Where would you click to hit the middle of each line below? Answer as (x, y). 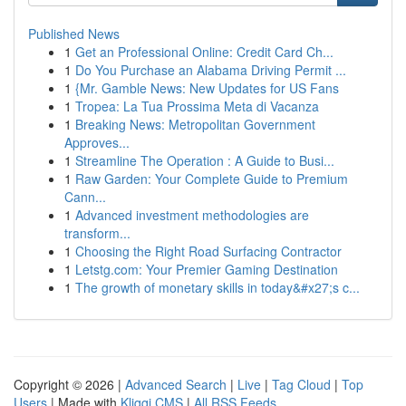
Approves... (97, 142)
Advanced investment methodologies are (192, 215)
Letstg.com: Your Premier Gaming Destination (207, 269)
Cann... (85, 197)
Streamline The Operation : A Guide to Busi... (205, 160)
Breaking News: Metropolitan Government (195, 124)
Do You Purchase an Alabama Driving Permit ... (211, 70)
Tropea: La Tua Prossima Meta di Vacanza (197, 106)
